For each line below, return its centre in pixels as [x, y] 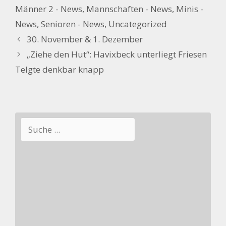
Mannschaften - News [129, 9]
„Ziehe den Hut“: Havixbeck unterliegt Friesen [117, 54]
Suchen [34, 123]
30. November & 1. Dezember [85, 39]
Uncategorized [138, 24]
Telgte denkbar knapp [60, 69]
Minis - [190, 9]
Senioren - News [73, 24]
